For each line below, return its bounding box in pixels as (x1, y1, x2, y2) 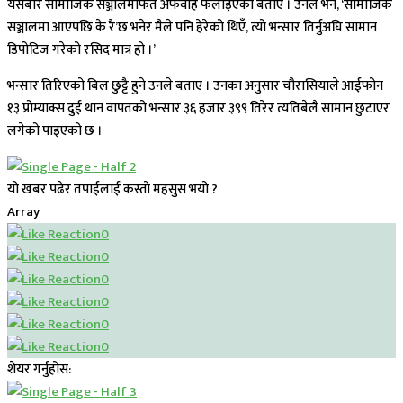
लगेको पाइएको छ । (7, 120, 103, 143)
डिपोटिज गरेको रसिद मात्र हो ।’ (7, 39, 156, 62)
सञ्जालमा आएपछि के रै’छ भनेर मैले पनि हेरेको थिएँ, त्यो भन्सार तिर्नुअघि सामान (7, 16, 377, 40)
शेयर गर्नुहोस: (7, 358, 71, 381)
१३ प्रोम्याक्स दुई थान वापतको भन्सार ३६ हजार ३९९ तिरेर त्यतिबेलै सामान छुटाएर (7, 97, 390, 121)
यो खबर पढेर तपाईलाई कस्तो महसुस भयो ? (7, 178, 218, 201)
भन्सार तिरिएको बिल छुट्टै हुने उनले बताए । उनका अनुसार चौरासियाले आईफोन (7, 75, 383, 98)
